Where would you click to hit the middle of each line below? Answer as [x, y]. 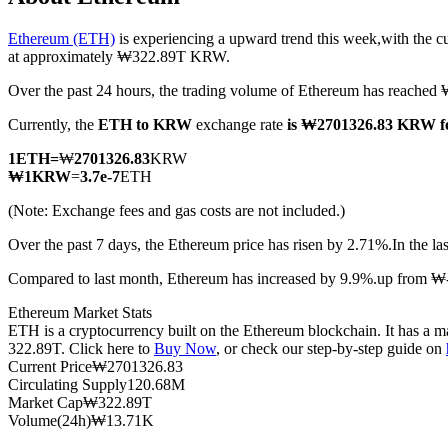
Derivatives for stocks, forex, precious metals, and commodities [247, 231]
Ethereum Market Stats [80, 313]
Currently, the [53, 125]
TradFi [69, 197]
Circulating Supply [67, 385]
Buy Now [185, 349]
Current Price [50, 367]
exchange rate [239, 125]
